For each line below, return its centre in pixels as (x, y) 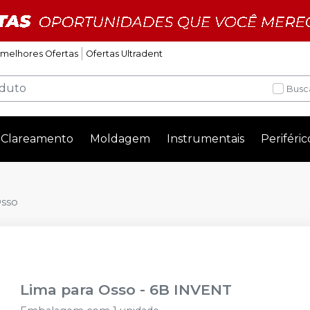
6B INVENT (191, 290)
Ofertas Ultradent (124, 54)
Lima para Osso (78, 290)
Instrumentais (206, 139)
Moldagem (120, 139)
